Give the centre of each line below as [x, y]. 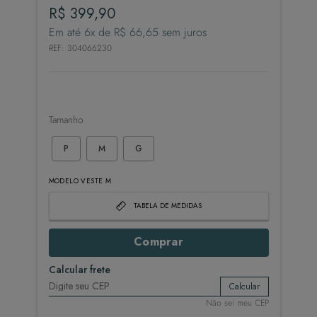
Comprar [158, 242]
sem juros [182, 32]
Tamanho [66, 119]
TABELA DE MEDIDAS [168, 205]
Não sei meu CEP [237, 302]
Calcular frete [79, 269]
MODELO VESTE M [80, 180]
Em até [66, 32]
